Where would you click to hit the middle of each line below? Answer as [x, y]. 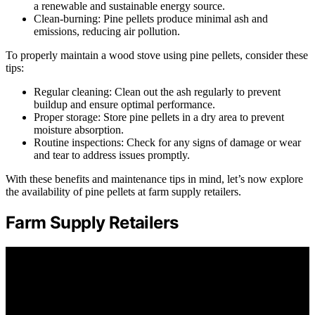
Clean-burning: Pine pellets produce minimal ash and [151, 18]
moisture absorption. [79, 129]
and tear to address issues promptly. [112, 155]
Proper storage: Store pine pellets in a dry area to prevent [159, 117]
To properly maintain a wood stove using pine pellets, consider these [157, 55]
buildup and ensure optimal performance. [124, 104]
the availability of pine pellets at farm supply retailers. [123, 191]
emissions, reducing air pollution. [107, 31]
